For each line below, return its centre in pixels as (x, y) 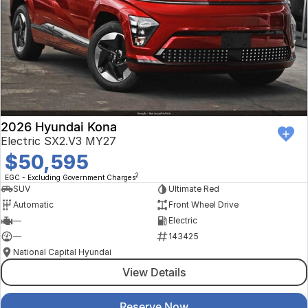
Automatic (33, 205)
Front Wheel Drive (203, 205)
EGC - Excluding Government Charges (70, 177)
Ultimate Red (194, 189)
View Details (154, 272)
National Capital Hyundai (62, 252)
